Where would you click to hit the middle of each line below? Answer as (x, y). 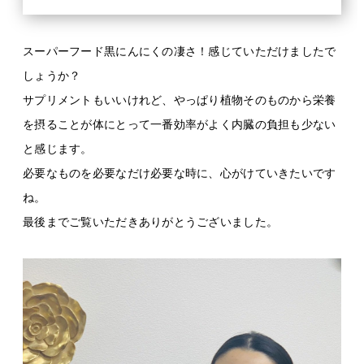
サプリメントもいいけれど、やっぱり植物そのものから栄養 (180, 100)
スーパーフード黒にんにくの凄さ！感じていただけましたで (180, 51)
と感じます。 (58, 148)
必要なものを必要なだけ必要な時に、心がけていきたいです (180, 173)
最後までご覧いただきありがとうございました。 (151, 221)
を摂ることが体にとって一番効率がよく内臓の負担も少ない (180, 124)
